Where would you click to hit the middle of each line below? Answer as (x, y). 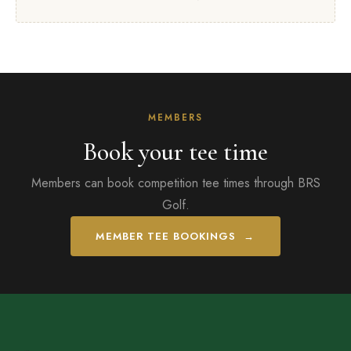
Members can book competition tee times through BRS (175, 183)
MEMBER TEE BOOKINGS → (175, 236)
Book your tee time (175, 152)
